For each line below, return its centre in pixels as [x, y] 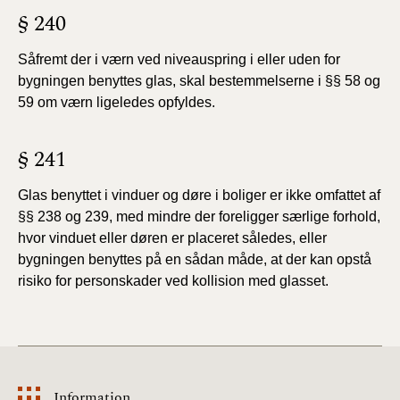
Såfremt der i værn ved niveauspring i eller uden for [179, 59]
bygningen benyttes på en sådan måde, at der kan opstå [195, 259]
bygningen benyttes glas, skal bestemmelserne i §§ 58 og [199, 81]
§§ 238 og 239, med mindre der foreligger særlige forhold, [199, 217]
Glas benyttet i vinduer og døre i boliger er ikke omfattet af [199, 195]
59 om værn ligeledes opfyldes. [117, 102]
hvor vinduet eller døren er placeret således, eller [172, 238]
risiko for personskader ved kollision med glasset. [173, 281]
